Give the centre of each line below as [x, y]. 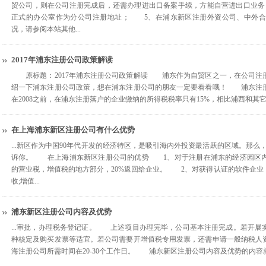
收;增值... [26, 181]
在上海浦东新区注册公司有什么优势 [73, 130]
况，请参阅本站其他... [46, 29]
